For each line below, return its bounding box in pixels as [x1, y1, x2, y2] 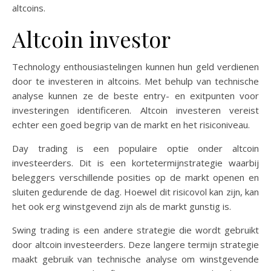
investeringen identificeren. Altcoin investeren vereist [12, 104, 259, 116]
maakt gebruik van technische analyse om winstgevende [12, 253, 259, 265]
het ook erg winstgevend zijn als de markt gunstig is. [12, 200, 231, 212]
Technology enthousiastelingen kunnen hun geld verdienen [12, 60, 259, 73]
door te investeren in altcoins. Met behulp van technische [12, 75, 259, 87]
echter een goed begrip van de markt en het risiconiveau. [12, 119, 250, 131]
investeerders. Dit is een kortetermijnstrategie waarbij [12, 157, 259, 169]
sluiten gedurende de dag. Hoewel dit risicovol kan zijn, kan [12, 186, 259, 198]
